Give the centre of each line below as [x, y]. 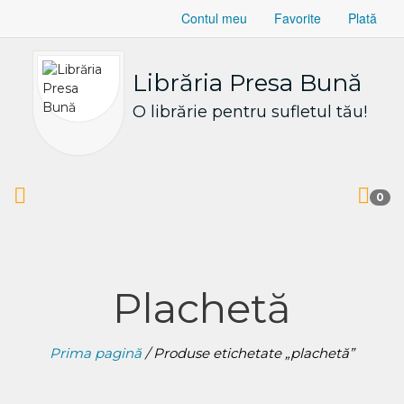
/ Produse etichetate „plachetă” [248, 353]
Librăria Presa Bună [247, 83]
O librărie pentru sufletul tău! [250, 112]
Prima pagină [96, 353]
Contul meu [214, 18]
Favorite [298, 18]
